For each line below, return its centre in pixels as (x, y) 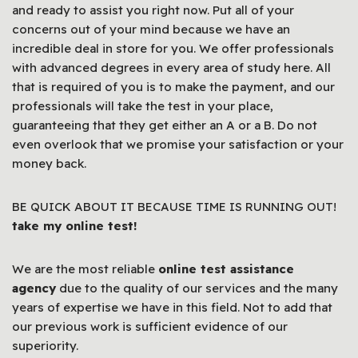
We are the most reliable (85, 268)
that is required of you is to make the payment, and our (173, 86)
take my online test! (74, 225)
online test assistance (226, 268)
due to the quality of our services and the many (197, 288)
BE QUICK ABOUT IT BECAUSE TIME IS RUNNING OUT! (174, 206)
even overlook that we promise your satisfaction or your (178, 144)
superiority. (45, 345)
